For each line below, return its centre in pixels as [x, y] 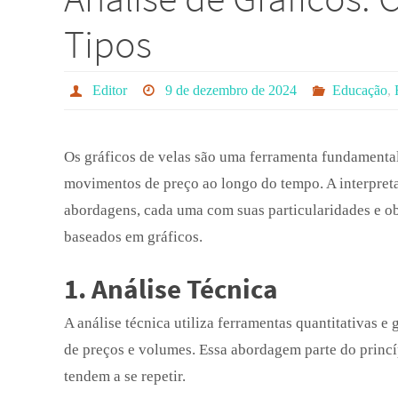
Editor [109, 90]
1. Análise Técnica [171, 288]
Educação [360, 90]
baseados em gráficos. [133, 237]
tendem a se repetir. [125, 376]
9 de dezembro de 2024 [231, 90]
